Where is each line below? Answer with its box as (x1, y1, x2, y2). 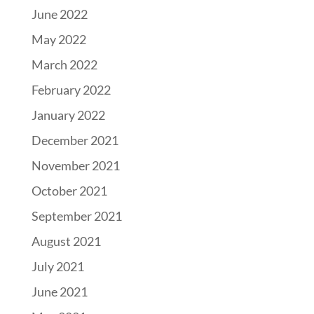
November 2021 (31, 158, 120, 174)
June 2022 (31, 6, 88, 22)
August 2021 (31, 233, 101, 250)
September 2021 (31, 208, 122, 224)
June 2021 (31, 284, 88, 300)
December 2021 (31, 132, 118, 149)
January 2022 (31, 107, 105, 123)
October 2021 (31, 183, 107, 199)
